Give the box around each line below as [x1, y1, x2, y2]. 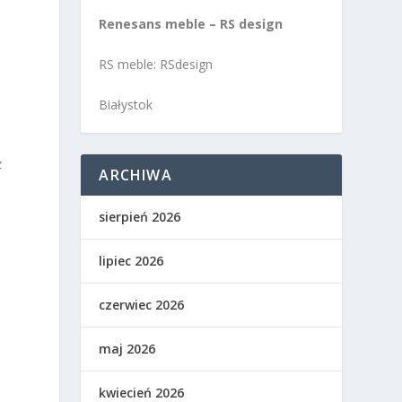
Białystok [99, 96, 153, 114]
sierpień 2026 [99, 208, 181, 226]
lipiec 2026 [99, 252, 164, 270]
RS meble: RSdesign [99, 56, 214, 74]
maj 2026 [99, 340, 156, 358]
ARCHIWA [99, 165, 172, 186]
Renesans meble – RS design [99, 14, 284, 32]
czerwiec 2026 [99, 296, 185, 314]
